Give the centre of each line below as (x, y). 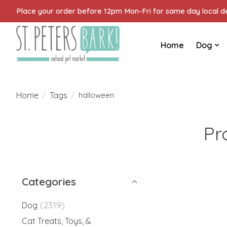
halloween (96, 95)
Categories (49, 182)
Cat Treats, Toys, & (56, 221)
